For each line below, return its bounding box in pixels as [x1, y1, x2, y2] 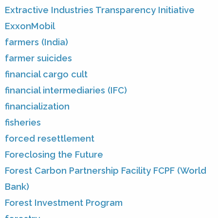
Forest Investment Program [5, 198, 123, 208]
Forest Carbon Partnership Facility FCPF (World [5, 165, 206, 176]
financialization [5, 101, 70, 112]
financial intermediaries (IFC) [5, 85, 127, 96]
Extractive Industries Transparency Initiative [5, 5, 195, 16]
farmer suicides [5, 53, 72, 64]
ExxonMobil [5, 21, 55, 32]
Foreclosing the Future [5, 149, 103, 160]
